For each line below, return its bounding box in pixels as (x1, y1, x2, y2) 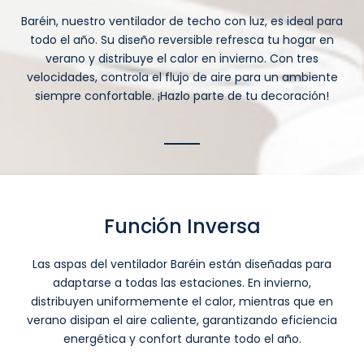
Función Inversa (103, 212, 261, 240)
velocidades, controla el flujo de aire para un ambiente (26, 68, 338, 85)
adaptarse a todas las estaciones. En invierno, (53, 274, 311, 291)
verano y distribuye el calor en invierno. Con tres (45, 50, 318, 67)
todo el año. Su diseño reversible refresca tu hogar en (30, 31, 334, 48)
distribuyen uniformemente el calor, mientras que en (31, 292, 333, 310)
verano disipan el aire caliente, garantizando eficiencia (27, 311, 337, 328)
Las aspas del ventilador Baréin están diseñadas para (32, 255, 331, 272)
